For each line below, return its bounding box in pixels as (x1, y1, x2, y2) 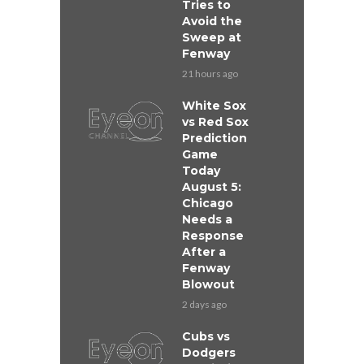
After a (182, 245, 226, 260)
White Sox (182, 98, 246, 114)
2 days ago (182, 298, 227, 311)
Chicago (182, 196, 233, 211)
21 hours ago (182, 67, 238, 80)
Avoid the (182, 14, 242, 29)
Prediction (182, 131, 247, 146)
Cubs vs (182, 329, 230, 344)
